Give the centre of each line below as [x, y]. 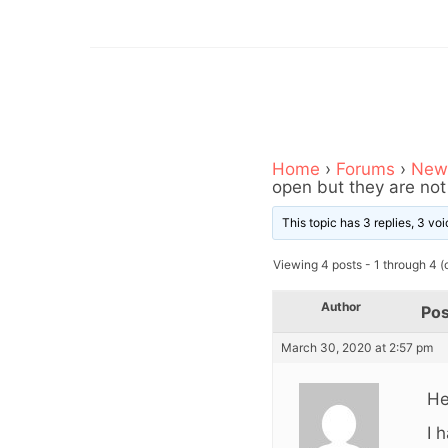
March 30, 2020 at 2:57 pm [357, 348]
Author [341, 307]
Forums [365, 169]
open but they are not [359, 187]
